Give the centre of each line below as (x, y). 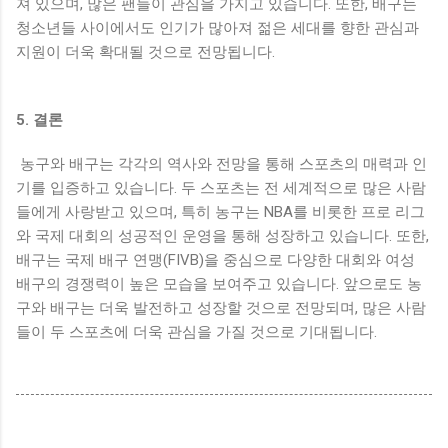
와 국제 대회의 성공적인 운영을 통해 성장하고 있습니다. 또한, (222, 236)
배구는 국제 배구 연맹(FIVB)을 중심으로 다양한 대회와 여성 (215, 260)
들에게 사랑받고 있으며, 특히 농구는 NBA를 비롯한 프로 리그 (220, 212)
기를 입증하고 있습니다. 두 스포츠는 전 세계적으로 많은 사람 (221, 188)
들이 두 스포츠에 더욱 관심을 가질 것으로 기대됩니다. (196, 332)
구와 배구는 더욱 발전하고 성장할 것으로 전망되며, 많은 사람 (221, 308)
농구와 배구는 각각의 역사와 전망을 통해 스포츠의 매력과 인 (221, 164)
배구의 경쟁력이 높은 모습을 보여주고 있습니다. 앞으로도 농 (219, 284)
